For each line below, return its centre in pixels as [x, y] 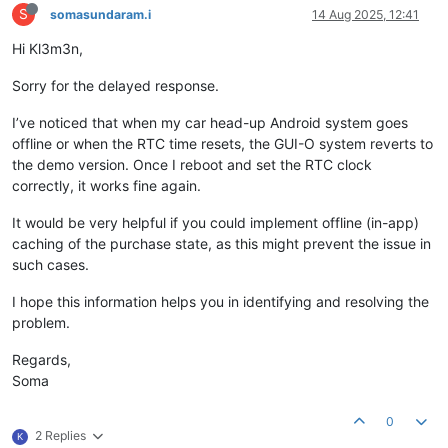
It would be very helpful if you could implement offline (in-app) [215, 223]
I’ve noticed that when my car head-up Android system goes [210, 123]
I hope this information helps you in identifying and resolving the [220, 302]
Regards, [41, 360]
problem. [41, 323]
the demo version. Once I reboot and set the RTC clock [192, 165]
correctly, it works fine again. [106, 186]
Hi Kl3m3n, [47, 49]
